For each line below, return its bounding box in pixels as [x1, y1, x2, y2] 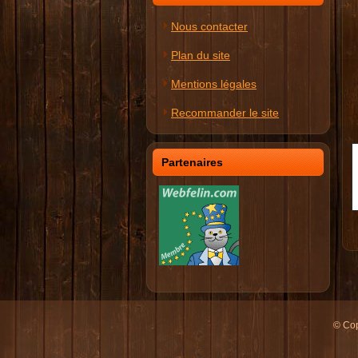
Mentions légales [171, 78, 257, 90]
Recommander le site [171, 106, 279, 119]
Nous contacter [171, 20, 248, 33]
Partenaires [161, 156, 223, 169]
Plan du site [171, 49, 230, 62]
